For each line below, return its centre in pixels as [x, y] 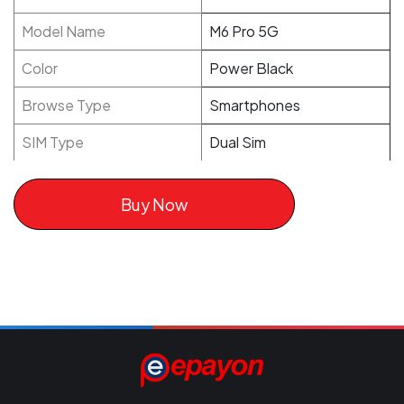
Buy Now [154, 204]
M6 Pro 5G [244, 31]
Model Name [64, 31]
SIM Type [53, 142]
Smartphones [255, 105]
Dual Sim [238, 142]
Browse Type [66, 105]
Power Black [251, 68]
